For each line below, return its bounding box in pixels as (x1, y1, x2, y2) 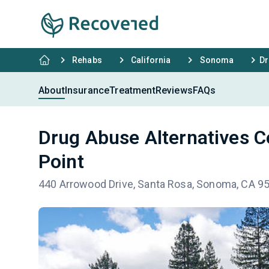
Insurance (64, 84, 110, 96)
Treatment (109, 84, 156, 96)
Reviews (155, 84, 193, 96)
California (130, 55, 171, 65)
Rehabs (72, 55, 102, 65)
